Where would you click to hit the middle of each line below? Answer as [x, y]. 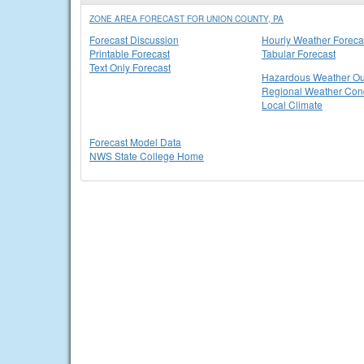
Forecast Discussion [134, 39]
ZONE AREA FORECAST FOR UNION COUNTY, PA [186, 19]
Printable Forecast [130, 53]
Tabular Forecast [299, 53]
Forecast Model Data [135, 142]
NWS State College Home [147, 156]
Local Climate [292, 104]
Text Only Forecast [130, 67]
